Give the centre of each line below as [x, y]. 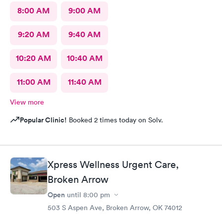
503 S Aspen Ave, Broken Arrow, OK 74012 [115, 208]
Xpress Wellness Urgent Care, [113, 165]
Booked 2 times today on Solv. [115, 120]
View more [27, 102]
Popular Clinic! [43, 120]
